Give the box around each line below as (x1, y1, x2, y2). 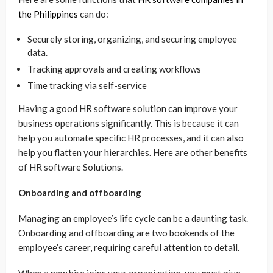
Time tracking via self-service (27, 79, 147, 91)
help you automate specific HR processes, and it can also (18, 132, 244, 143)
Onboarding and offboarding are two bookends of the (18, 227, 235, 238)
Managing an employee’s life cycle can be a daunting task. (18, 212, 248, 224)
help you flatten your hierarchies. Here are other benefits (18, 146, 247, 158)
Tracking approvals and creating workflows (27, 63, 201, 74)
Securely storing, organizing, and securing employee (27, 33, 237, 44)
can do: (78, 8, 108, 19)
